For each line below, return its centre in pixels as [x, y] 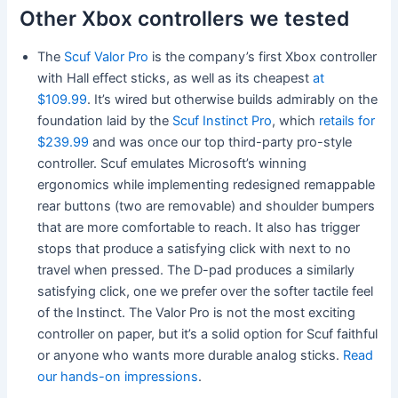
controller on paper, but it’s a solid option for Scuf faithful [208, 334]
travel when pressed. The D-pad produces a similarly [196, 271]
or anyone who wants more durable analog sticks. [191, 356]
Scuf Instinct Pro [223, 121]
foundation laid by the [105, 121]
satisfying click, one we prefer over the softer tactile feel [206, 292]
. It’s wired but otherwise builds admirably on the [233, 100]
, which [296, 121]
